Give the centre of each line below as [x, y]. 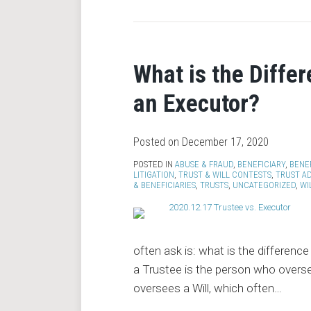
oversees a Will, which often [204, 288]
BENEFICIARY [261, 164]
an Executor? [196, 104]
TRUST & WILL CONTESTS [225, 175]
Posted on [158, 142]
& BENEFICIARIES [165, 185]
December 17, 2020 [225, 142]
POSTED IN [154, 164]
